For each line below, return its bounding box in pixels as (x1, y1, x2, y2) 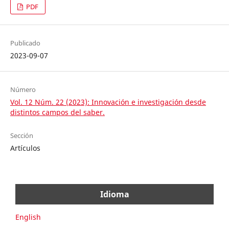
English (15, 212, 41, 222)
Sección (10, 130, 33, 140)
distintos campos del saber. (10, 107, 105, 117)
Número (10, 84, 36, 94)
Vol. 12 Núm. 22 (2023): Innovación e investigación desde (10, 97, 206, 107)
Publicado (10, 38, 40, 48)
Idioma (100, 188, 129, 200)
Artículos (10, 143, 40, 153)
